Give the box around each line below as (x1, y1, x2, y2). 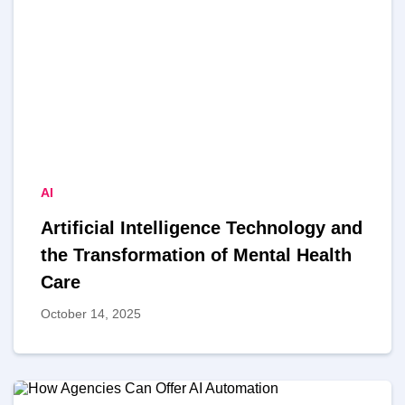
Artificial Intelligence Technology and (41, 218, 363, 239)
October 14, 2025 (41, 306, 141, 322)
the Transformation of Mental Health (41, 245, 352, 266)
